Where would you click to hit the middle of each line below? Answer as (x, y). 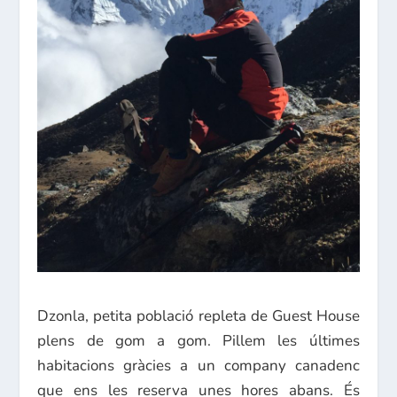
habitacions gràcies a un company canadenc (198, 366)
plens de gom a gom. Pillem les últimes (198, 341)
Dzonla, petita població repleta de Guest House (198, 316)
